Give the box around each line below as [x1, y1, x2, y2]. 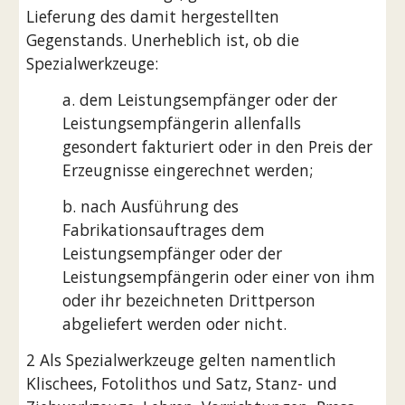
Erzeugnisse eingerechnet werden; [62, 159, 314, 181]
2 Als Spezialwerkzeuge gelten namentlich [26, 349, 337, 371]
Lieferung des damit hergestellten [26, 5, 280, 27]
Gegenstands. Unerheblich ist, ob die [26, 29, 300, 51]
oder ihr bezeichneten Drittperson [62, 289, 316, 311]
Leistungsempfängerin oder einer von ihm [62, 266, 376, 287]
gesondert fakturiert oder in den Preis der [62, 136, 373, 157]
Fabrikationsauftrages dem [62, 219, 266, 240]
